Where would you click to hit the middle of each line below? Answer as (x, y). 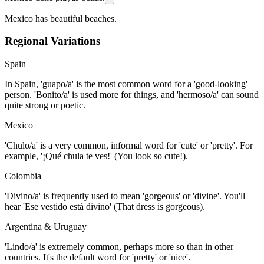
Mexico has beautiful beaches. (61, 18)
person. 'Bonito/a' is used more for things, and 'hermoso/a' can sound (132, 94)
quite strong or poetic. (45, 105)
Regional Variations (52, 41)
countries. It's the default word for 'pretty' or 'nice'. (98, 257)
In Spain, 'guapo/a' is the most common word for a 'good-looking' (126, 84)
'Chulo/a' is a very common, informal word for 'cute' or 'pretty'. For (129, 145)
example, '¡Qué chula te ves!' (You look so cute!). (96, 156)
